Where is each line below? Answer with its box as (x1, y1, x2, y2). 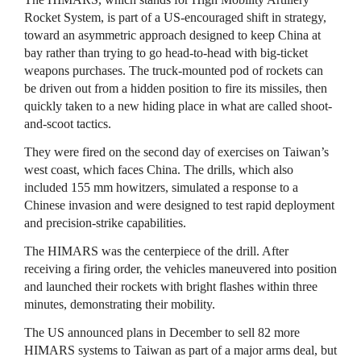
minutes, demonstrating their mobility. (24, 297, 215, 311)
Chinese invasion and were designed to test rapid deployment (24, 198, 334, 212)
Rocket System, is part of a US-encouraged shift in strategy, (24, 10, 326, 24)
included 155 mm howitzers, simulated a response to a (24, 180, 298, 194)
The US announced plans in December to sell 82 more (24, 326, 300, 339)
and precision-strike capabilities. (24, 216, 186, 230)
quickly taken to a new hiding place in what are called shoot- (24, 99, 332, 113)
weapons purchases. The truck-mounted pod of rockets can (24, 64, 323, 77)
